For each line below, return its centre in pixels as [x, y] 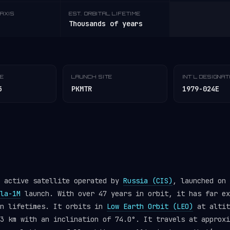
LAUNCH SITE [92, 76]
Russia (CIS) [148, 181]
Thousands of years [106, 24]
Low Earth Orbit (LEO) [150, 206]
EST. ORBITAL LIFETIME [105, 13]
